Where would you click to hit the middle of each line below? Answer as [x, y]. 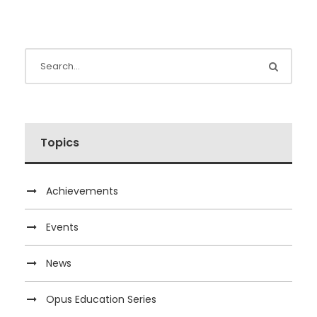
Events [62, 227]
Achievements [82, 191]
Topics [60, 143]
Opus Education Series [101, 300]
